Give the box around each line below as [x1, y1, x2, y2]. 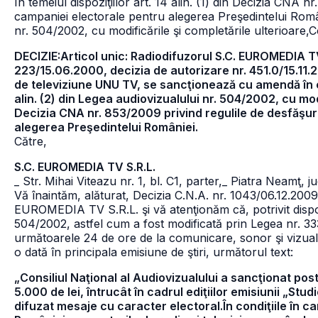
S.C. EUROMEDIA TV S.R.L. [14, 160, 155, 174]
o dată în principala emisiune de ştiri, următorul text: [14, 245, 293, 259]
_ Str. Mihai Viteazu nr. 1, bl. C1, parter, [14, 174, 222, 188]
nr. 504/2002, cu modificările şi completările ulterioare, [14, 23, 309, 38]
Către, [14, 134, 47, 148]
